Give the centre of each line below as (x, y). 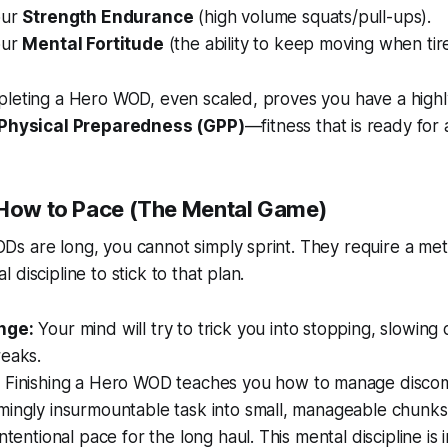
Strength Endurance (108, 17)
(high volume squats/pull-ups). (312, 17)
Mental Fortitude (93, 44)
